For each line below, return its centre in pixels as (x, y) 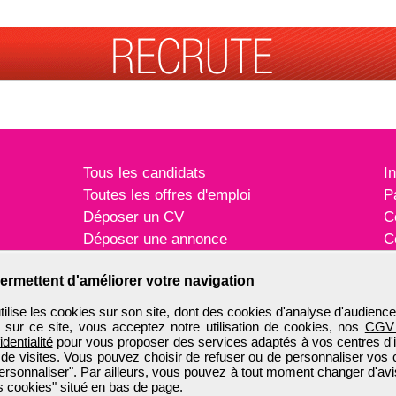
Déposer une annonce (155, 240)
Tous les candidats (145, 173)
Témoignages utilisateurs (166, 262)
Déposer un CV (133, 217)
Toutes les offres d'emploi (167, 195)
